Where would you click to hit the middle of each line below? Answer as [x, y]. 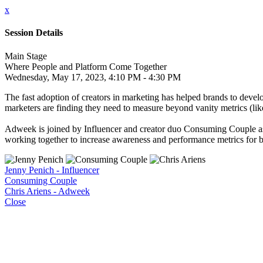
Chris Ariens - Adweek [47, 191]
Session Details [34, 33]
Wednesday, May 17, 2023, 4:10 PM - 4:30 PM [93, 77]
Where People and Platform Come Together [86, 66]
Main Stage [26, 56]
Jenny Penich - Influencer [52, 170]
